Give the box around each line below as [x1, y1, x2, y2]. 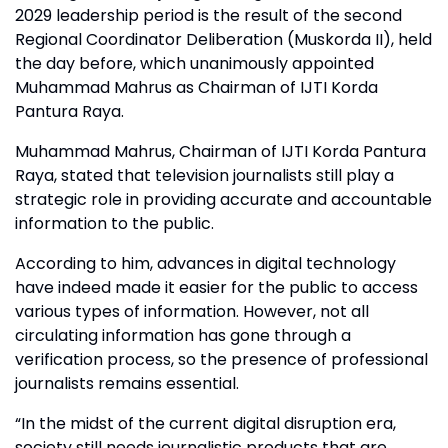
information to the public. [15, 211, 214, 235]
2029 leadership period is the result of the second [15, 3, 402, 27]
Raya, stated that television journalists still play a [15, 163, 394, 187]
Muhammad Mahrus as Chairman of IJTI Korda [15, 75, 378, 99]
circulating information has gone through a [15, 323, 351, 347]
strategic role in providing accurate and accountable [15, 187, 432, 211]
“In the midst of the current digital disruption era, [15, 411, 396, 435]
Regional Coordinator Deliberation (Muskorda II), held [15, 27, 432, 51]
